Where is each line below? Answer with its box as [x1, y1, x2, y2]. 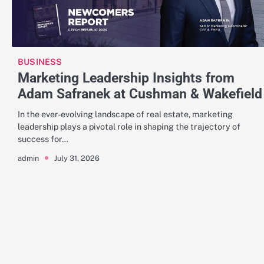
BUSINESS [18, 57, 62, 67]
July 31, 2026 [54, 153, 100, 163]
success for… [18, 134, 68, 144]
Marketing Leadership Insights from [18, 70, 235, 87]
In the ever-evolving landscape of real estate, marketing [18, 109, 233, 120]
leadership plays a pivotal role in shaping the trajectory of [18, 121, 240, 132]
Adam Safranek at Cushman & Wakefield [18, 85, 262, 103]
